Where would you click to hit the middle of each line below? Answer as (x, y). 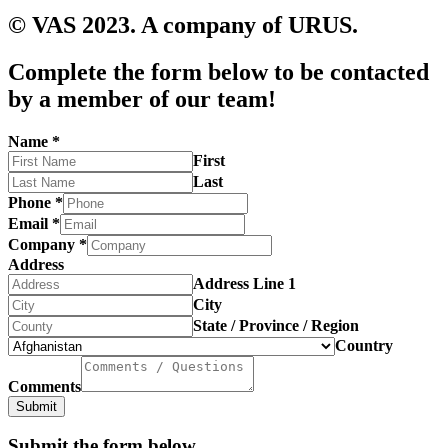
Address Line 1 (244, 283)
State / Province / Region (276, 325)
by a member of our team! (142, 98)
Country (364, 345)
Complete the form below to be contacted (218, 71)
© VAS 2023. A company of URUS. (183, 24)
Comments (44, 386)
